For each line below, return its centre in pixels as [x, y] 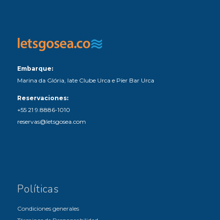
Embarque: [35, 69]
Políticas [38, 189]
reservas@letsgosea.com [52, 122]
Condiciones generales [48, 209]
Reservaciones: [43, 98]
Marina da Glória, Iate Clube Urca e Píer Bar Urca [86, 81]
